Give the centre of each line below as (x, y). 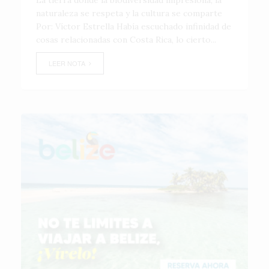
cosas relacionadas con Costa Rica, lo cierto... (126, 40)
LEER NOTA (69, 63)
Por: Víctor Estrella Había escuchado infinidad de (134, 26)
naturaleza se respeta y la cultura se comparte (130, 13)
